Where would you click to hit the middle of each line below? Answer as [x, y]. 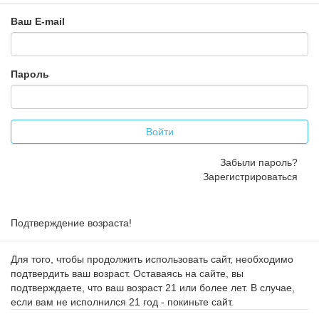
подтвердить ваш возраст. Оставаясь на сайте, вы [127, 273]
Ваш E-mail [38, 21]
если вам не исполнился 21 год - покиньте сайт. [122, 302]
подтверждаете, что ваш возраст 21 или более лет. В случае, [153, 288]
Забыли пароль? [259, 162]
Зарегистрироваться [250, 177]
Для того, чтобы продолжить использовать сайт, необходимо [152, 259]
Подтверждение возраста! [71, 223]
